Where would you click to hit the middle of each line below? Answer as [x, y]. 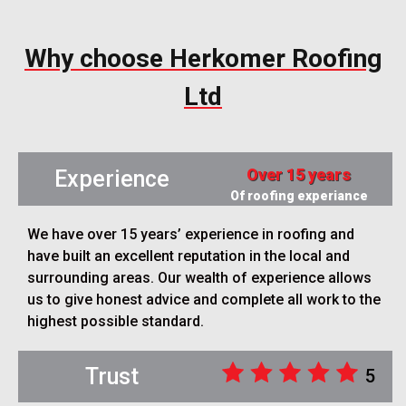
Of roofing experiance [299, 196]
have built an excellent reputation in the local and [188, 256]
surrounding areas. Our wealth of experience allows [199, 278]
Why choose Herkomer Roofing [203, 59]
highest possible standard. [116, 322]
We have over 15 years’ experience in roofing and [191, 235]
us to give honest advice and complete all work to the [204, 300]
